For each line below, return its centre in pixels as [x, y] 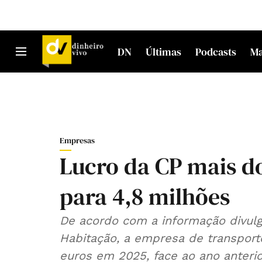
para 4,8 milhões [145, 196]
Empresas [77, 140]
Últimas [164, 51]
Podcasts [216, 51]
